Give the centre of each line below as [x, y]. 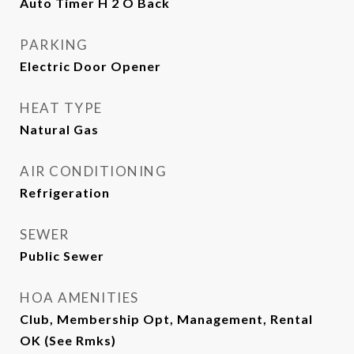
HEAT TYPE [61, 108]
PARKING [54, 45]
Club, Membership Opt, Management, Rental [166, 319]
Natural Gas [59, 129]
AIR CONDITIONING [93, 171]
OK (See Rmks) [68, 340]
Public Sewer [62, 256]
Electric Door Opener [90, 66]
